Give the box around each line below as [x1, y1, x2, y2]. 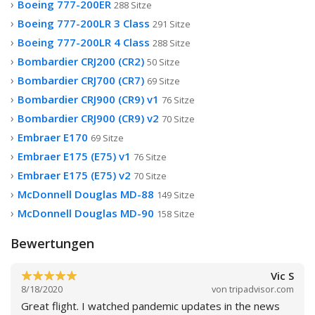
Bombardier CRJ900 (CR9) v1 [18, 92, 159, 107]
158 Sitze [157, 207, 195, 221]
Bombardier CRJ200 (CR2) [18, 54, 144, 69]
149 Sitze [157, 188, 195, 202]
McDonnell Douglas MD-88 [18, 187, 154, 202]
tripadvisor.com [229, 282, 294, 295]
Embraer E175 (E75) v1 [18, 149, 131, 164]
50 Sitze [147, 56, 180, 69]
